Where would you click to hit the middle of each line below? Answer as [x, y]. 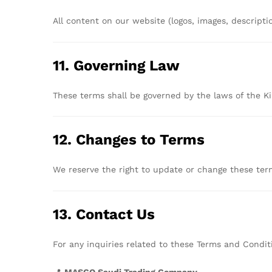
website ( [152, 20]
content [84, 20]
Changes [108, 140]
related [143, 244]
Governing [111, 65]
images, [214, 20]
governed [164, 95]
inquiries [107, 244]
